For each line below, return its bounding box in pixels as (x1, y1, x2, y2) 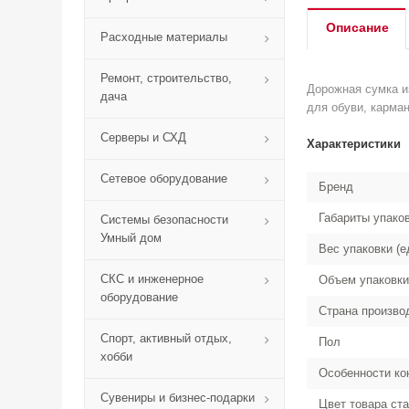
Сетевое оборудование (100, 172, 227, 185)
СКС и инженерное (100, 272, 204, 286)
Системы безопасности (100, 213, 228, 226)
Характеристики (307, 137, 401, 151)
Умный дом (100, 231, 162, 245)
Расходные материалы (100, 30, 227, 44)
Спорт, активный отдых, (100, 331, 232, 345)
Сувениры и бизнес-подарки (100, 391, 255, 404)
